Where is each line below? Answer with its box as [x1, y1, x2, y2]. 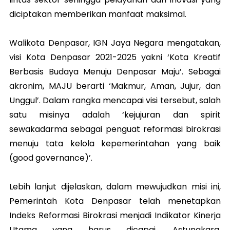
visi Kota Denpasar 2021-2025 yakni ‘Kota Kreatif [9, 51, 221, 64]
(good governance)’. [9, 152, 92, 164]
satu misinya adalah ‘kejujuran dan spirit [9, 109, 221, 121]
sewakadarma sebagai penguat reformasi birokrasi [9, 123, 221, 136]
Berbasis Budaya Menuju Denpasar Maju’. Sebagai [9, 66, 221, 78]
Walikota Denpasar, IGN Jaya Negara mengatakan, [9, 37, 221, 49]
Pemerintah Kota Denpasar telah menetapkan [9, 195, 221, 207]
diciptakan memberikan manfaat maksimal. [9, 8, 186, 21]
